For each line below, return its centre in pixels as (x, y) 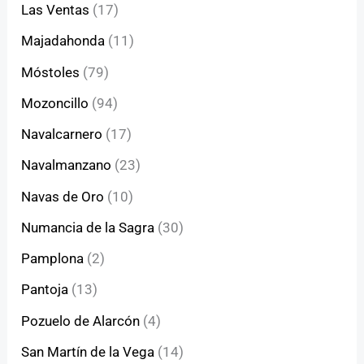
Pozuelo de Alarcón (81, 321)
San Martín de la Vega (88, 351)
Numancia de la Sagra (88, 227)
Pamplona (53, 259)
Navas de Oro (63, 196)
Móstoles (51, 72)
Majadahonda (63, 41)
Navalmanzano (67, 165)
